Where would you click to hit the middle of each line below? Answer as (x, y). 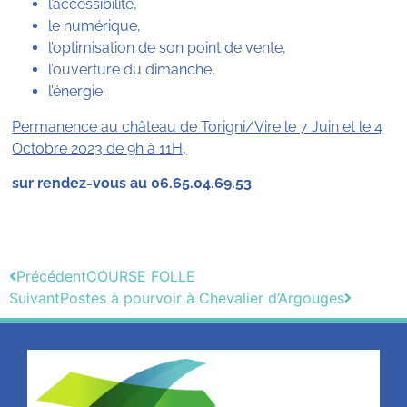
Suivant (35, 298)
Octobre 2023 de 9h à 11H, (99, 148)
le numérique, (95, 26)
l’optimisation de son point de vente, (168, 48)
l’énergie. (77, 92)
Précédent (51, 276)
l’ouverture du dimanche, (132, 70)
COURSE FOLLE (141, 276)
